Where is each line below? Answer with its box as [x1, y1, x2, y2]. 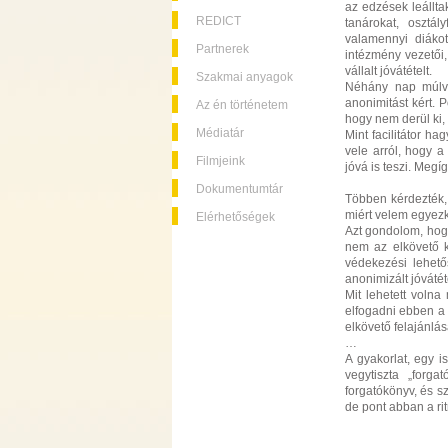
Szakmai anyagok [196, 70, 293, 84]
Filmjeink [196, 154, 245, 168]
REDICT [196, 14, 241, 28]
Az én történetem [196, 98, 288, 112]
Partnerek [196, 42, 249, 56]
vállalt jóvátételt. [345, 64, 432, 78]
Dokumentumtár [196, 182, 283, 196]
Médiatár [196, 126, 244, 140]
